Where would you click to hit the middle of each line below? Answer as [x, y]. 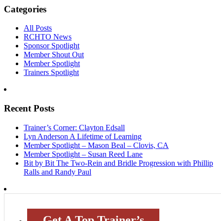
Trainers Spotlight [51, 73]
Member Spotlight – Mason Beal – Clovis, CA [96, 145]
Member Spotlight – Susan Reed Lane [83, 154]
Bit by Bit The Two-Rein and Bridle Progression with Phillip [118, 163]
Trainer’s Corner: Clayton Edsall [74, 127]
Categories [25, 9]
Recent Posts [29, 108]
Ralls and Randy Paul [57, 172]
